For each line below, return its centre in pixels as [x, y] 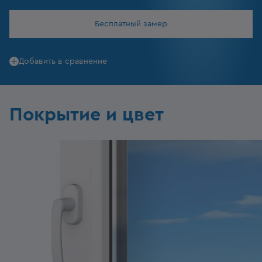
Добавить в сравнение [63, 61]
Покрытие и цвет [87, 115]
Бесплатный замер [131, 24]
